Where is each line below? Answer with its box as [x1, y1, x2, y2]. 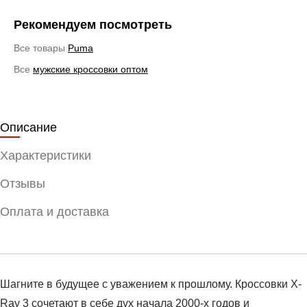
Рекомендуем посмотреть [14, 17, 172, 32]
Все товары [14, 42, 68, 53]
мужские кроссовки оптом [33, 63, 148, 75]
